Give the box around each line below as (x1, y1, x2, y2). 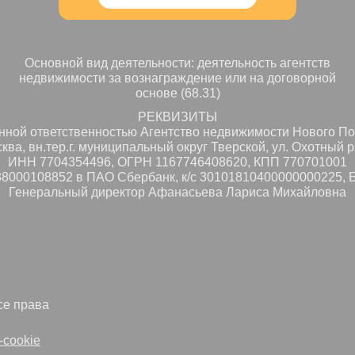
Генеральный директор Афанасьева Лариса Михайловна (9, 185, 346, 200)
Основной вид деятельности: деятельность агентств (25, 56, 330, 71)
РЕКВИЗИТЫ (138, 110, 217, 124)
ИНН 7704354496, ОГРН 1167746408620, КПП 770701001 (8, 155, 347, 170)
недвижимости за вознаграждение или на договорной (19, 71, 336, 86)
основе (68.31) (135, 86, 220, 101)
